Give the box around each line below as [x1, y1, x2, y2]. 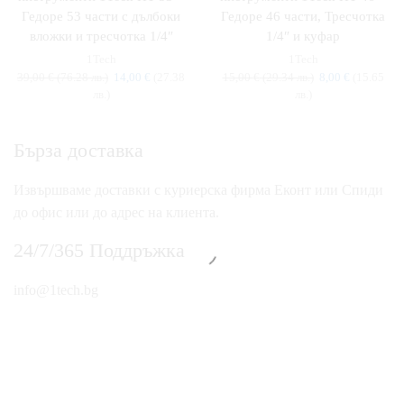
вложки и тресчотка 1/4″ [29, 29, 173, 43]
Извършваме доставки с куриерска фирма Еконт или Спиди [14, 182, 383, 197]
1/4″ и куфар [266, 29, 340, 43]
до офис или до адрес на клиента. [14, 205, 219, 220]
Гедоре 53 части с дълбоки [22, 9, 180, 23]
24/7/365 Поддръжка [14, 238, 185, 262]
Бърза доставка [14, 139, 143, 161]
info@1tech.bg [14, 281, 98, 298]
